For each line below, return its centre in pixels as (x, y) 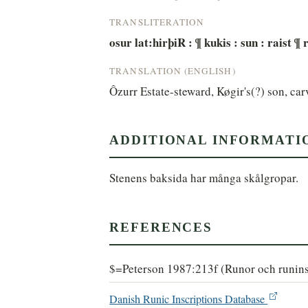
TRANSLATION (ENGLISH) (173, 70)
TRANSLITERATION (157, 22)
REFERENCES (161, 227)
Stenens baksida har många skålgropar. (204, 178)
